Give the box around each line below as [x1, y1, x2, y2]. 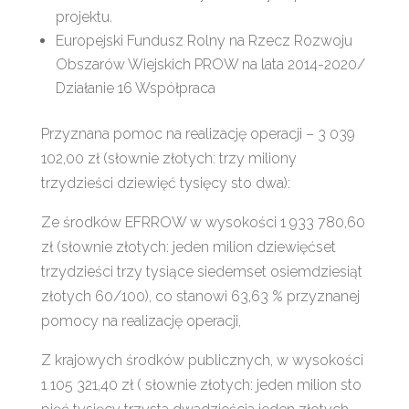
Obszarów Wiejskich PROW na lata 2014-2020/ [55, 55, 365, 73]
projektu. [55, 7, 112, 26]
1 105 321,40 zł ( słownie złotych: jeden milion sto [40, 375, 362, 393]
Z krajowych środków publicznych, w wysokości [40, 351, 363, 369]
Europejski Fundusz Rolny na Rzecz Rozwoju [55, 31, 352, 49]
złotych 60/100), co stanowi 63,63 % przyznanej [40, 287, 360, 305]
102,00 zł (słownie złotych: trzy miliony [40, 149, 297, 167]
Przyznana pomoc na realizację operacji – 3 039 [40, 124, 355, 142]
